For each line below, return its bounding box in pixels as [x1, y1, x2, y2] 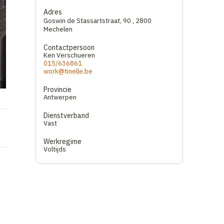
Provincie [43, 85, 71, 94]
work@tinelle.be [43, 67, 92, 75]
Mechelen [43, 25, 72, 33]
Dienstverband [43, 111, 89, 120]
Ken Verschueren [43, 51, 95, 59]
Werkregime [43, 137, 81, 146]
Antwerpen [43, 93, 76, 101]
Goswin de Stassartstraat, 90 [43, 16, 132, 25]
